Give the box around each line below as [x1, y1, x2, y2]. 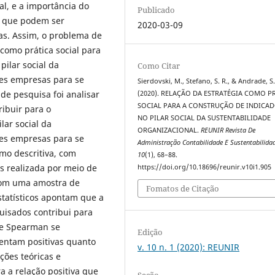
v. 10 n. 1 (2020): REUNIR [137, 241, 240, 254]
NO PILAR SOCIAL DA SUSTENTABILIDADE [137, 113, 271, 122]
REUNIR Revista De [201, 125, 256, 134]
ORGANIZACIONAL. [137, 125, 201, 134]
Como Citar [137, 60, 180, 71]
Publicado [137, 4, 176, 15]
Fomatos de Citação [146, 183, 220, 195]
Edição [137, 227, 163, 238]
